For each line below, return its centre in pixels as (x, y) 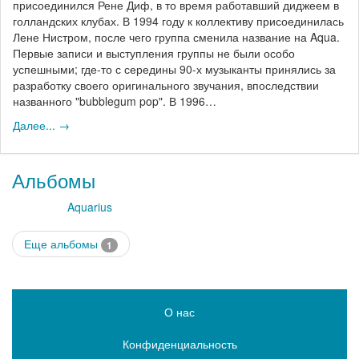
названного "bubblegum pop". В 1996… (115, 101)
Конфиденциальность (179, 343)
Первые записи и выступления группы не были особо (154, 52)
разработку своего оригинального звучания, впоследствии (166, 85)
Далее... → (41, 125)
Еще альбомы (63, 243)
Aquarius (90, 206)
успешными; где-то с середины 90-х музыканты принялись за (174, 69)
